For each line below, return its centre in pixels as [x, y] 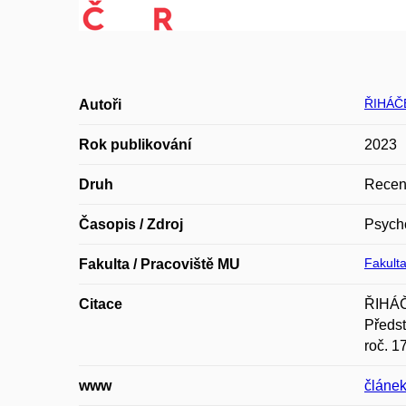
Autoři [100, 105]
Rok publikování [135, 145]
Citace [101, 304]
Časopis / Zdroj [131, 224]
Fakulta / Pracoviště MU [159, 264]
